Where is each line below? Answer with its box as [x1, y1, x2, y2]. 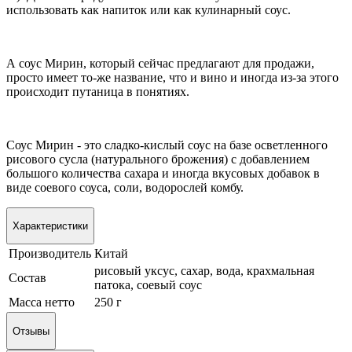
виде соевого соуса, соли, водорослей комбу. [6, 180, 244, 194]
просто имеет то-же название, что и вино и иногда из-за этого [6, 70, 339, 84]
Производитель [9, 247, 91, 261]
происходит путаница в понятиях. [6, 84, 189, 98]
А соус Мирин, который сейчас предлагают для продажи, [6, 56, 314, 70]
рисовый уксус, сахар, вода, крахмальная [94, 264, 314, 278]
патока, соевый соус [94, 278, 202, 292]
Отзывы [13, 324, 49, 337]
